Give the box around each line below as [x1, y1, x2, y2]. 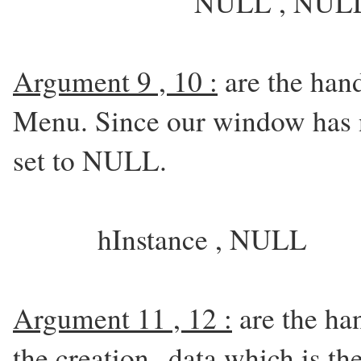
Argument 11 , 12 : [13, 299, 232, 337]
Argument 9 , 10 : [13, 62, 218, 100]
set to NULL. [13, 141, 167, 179]
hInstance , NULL [98, 220, 307, 258]
